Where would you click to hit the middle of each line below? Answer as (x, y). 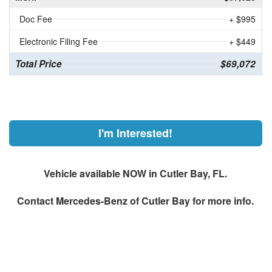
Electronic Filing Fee (58, 42)
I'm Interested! (136, 133)
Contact (37, 201)
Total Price (38, 64)
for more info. (222, 201)
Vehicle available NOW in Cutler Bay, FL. (136, 174)
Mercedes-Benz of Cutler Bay (123, 201)
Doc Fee (36, 19)
